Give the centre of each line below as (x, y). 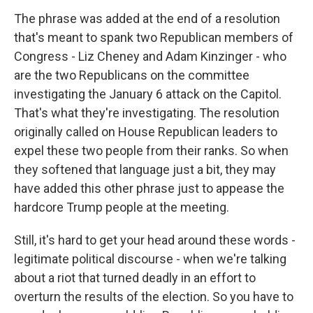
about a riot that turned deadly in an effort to (135, 278)
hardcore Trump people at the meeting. (122, 207)
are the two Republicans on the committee (132, 75)
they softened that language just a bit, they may (145, 169)
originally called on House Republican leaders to (146, 132)
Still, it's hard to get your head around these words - (155, 240)
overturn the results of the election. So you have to (154, 297)
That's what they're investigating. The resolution (147, 113)
